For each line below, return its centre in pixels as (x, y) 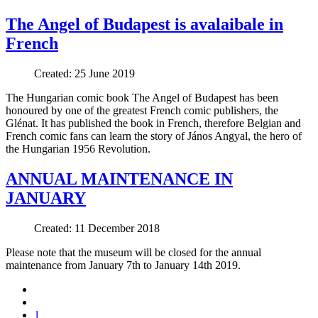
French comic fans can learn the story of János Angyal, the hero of (154, 136)
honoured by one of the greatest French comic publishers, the (142, 110)
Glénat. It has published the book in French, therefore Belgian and (153, 123)
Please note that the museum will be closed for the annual (133, 252)
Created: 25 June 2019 (84, 73)
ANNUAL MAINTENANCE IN (119, 179)
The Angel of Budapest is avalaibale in (144, 24)
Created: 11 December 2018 (97, 228)
